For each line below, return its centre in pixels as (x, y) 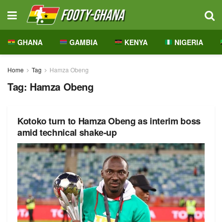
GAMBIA (82, 42)
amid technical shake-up (67, 132)
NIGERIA (188, 42)
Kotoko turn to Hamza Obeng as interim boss (109, 121)
